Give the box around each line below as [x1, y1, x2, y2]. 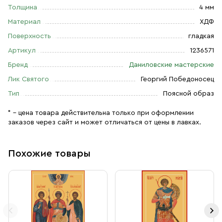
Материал [8, 18, 41, 25]
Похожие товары [8, 149, 91, 159]
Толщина [8, 4, 37, 11]
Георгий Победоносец [141, 76, 214, 83]
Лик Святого [8, 76, 49, 83]
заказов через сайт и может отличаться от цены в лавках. [8, 119, 201, 126]
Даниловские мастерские [129, 61, 214, 68]
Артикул [8, 47, 36, 54]
